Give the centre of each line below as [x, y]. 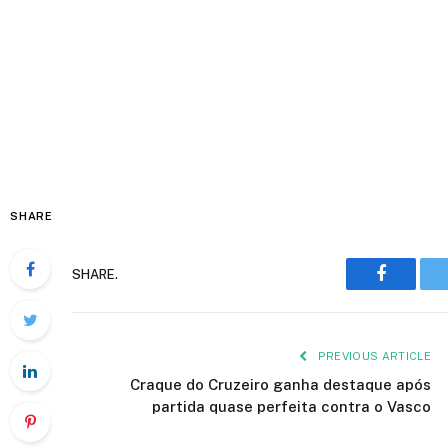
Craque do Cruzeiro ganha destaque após [280, 384]
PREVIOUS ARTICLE [372, 356]
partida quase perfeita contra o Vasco [291, 406]
